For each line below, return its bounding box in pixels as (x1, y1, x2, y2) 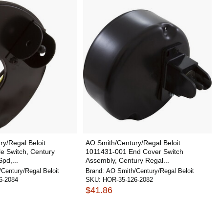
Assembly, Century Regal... (85, 156, 169, 164)
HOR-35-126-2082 (102, 176, 153, 183)
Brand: (85, 167, 106, 175)
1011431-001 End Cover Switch (85, 148, 183, 155)
